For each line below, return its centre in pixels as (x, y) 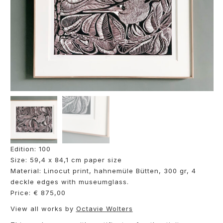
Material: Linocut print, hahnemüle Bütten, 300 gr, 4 (103, 170)
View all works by (43, 208)
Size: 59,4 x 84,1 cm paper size (66, 160)
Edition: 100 (30, 149)
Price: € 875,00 (38, 192)
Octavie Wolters (104, 208)
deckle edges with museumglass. (69, 181)
